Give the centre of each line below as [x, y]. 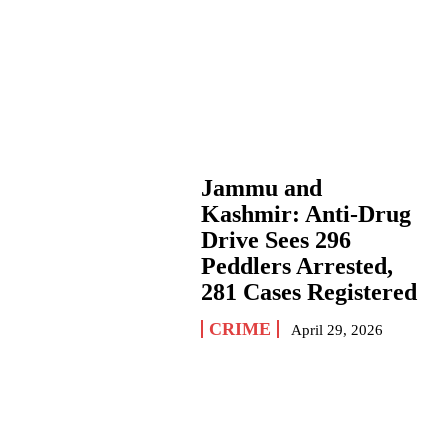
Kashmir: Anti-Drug [305, 214]
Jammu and [261, 188]
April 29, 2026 [336, 330]
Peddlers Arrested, [296, 266]
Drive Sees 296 [275, 240]
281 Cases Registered [308, 292]
